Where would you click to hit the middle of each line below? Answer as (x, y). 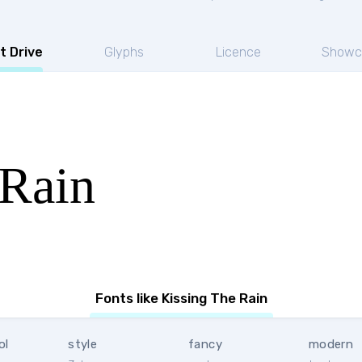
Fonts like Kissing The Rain (181, 298)
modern (331, 344)
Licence (238, 52)
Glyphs (124, 52)
